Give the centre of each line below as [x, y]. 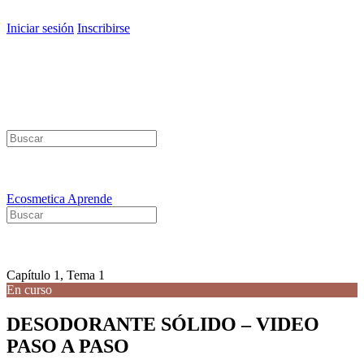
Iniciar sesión [40, 28]
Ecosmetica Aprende [59, 199]
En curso [29, 290]
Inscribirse [104, 28]
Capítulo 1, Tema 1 [56, 275]
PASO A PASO [68, 346]
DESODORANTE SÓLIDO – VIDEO [163, 324]
